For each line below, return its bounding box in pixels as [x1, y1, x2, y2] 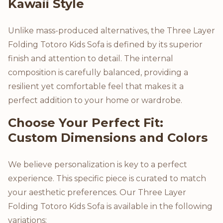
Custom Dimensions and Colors [8, 130, 208, 145]
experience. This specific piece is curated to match [8, 173, 206, 183]
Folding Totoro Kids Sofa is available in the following [8, 201, 213, 211]
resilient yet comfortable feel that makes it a [8, 81, 184, 91]
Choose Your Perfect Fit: [8, 115, 163, 130]
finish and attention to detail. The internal [8, 53, 173, 63]
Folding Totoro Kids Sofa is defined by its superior [8, 39, 203, 49]
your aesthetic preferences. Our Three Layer [8, 187, 186, 197]
